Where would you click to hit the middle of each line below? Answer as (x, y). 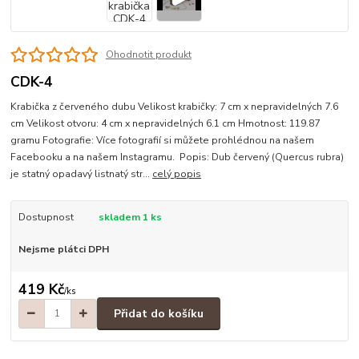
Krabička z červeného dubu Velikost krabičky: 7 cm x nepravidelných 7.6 (175, 106)
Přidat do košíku (159, 313)
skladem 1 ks (130, 217)
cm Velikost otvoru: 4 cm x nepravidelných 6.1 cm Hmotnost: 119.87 (165, 123)
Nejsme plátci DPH (63, 249)
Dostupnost (46, 217)
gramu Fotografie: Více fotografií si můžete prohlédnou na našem (163, 140)
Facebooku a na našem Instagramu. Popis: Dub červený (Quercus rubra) (177, 157)
